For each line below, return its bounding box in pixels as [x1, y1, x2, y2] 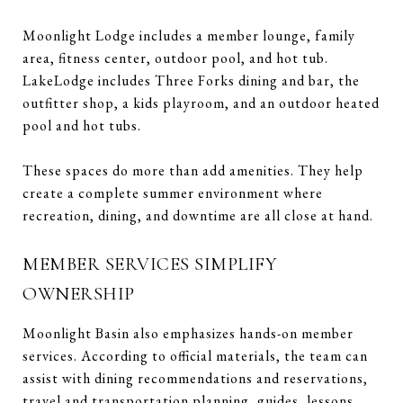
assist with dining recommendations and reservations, [22, 368, 368, 388]
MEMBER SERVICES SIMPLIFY [22, 252, 277, 275]
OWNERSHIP [22, 282, 135, 305]
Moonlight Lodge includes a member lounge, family [22, 25, 355, 45]
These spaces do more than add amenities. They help [22, 160, 363, 180]
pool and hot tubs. [22, 115, 141, 135]
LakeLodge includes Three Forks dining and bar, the [22, 70, 360, 90]
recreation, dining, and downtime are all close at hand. [22, 205, 373, 225]
